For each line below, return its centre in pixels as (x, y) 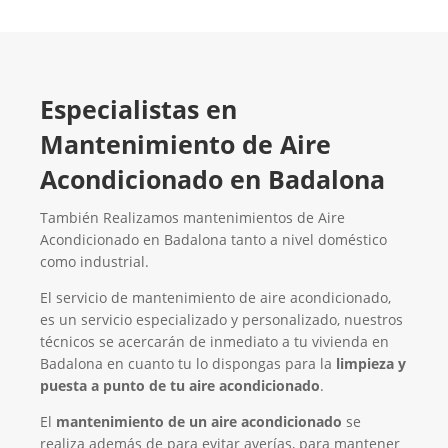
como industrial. (94, 261)
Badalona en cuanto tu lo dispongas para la (188, 363)
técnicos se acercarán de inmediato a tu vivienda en (214, 341)
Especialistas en (138, 108)
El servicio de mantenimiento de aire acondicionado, (215, 297)
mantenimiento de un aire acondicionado (199, 421)
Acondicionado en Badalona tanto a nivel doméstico (213, 239)
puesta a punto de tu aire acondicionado (180, 385)
